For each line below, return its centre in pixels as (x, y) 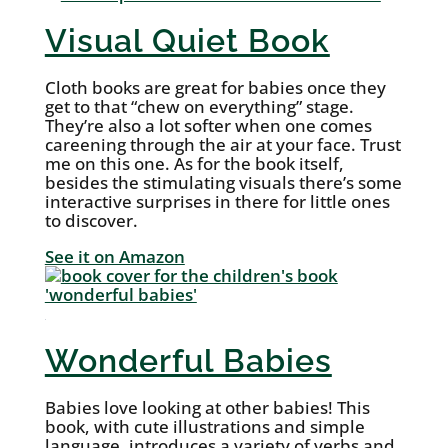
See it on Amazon (114, 257)
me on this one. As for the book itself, (194, 164)
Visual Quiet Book (187, 41)
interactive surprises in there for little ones (217, 202)
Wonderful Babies (188, 361)
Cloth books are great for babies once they (215, 88)
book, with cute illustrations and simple (204, 427)
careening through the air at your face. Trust (222, 145)
